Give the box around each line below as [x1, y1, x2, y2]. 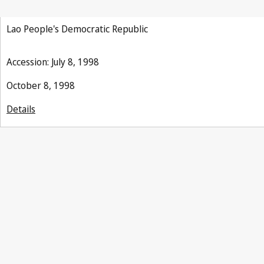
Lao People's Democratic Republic [6, 22, 148, 35]
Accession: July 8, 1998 [6, 55, 99, 68]
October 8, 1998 [6, 79, 75, 92]
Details [6, 103, 35, 115]
